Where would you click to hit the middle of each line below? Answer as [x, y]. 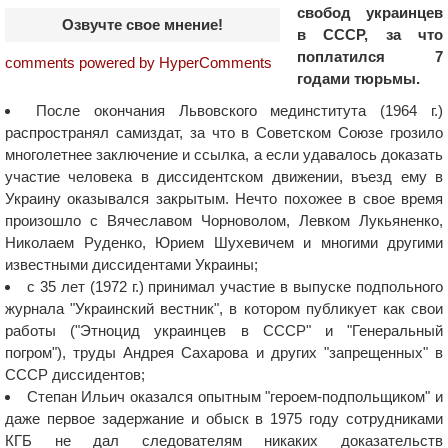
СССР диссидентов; [75, 374]
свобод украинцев [370, 12]
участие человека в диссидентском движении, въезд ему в [224, 176]
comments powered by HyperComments [138, 62]
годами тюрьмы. [358, 78]
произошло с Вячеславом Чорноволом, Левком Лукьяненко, [224, 220]
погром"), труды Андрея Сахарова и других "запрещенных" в [224, 352]
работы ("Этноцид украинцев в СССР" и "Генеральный [224, 330]
